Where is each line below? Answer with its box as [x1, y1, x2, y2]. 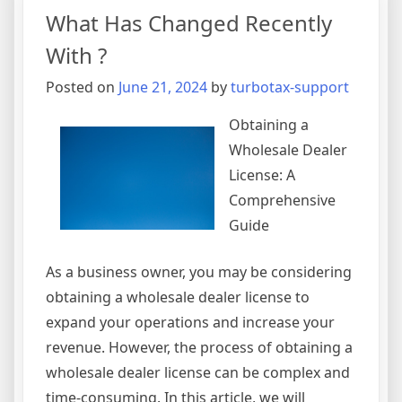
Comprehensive [229, 190, 336, 211]
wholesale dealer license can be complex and [46, 363, 350, 383]
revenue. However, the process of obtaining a [46, 337, 353, 358]
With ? [46, 40, 107, 71]
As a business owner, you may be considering [46, 262, 352, 283]
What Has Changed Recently [46, 8, 332, 39]
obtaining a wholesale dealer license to [46, 287, 310, 308]
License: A [229, 165, 295, 186]
